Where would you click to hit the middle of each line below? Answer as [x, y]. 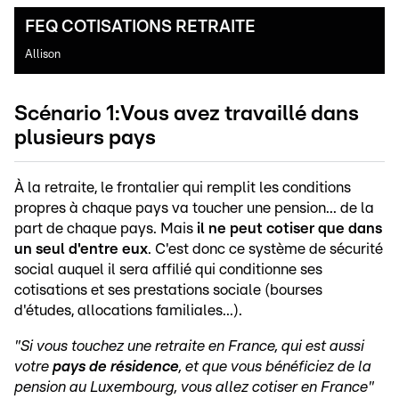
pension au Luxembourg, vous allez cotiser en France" [194, 387]
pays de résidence [116, 366]
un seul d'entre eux [81, 248]
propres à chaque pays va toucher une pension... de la [194, 208]
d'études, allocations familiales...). [128, 310]
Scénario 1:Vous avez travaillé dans [187, 114]
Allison [43, 55]
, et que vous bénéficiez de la [275, 366]
